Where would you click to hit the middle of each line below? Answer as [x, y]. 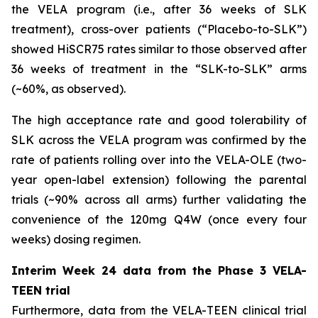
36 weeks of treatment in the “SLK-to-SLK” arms [159, 69]
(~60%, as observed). [68, 89]
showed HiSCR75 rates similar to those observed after [159, 49]
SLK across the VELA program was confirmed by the [159, 140]
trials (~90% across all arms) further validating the [159, 199]
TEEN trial [41, 290]
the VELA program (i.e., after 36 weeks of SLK [159, 9]
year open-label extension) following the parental [159, 180]
